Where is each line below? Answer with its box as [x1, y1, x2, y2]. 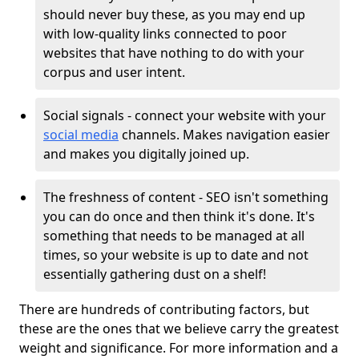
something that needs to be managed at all [43, 227, 305, 244]
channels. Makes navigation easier [119, 126, 330, 143]
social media [43, 126, 119, 143]
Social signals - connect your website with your [43, 107, 326, 124]
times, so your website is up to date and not [43, 246, 309, 264]
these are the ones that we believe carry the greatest [19, 320, 339, 337]
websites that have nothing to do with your [43, 44, 305, 62]
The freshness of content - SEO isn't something [43, 188, 329, 206]
